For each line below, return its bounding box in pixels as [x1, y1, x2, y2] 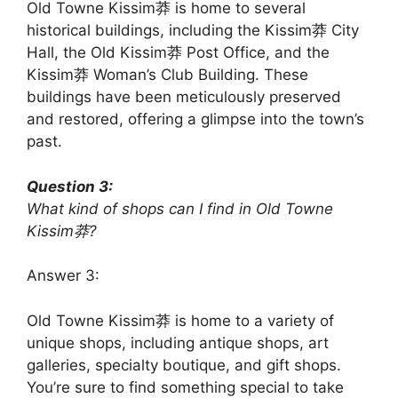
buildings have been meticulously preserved [27, 88, 341, 107]
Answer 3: [27, 267, 99, 285]
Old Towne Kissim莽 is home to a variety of [27, 311, 334, 330]
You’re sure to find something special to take [27, 378, 344, 396]
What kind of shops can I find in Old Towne [27, 199, 333, 218]
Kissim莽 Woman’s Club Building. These [27, 66, 308, 84]
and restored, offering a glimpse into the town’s [27, 110, 364, 129]
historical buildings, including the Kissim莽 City [27, 21, 359, 40]
